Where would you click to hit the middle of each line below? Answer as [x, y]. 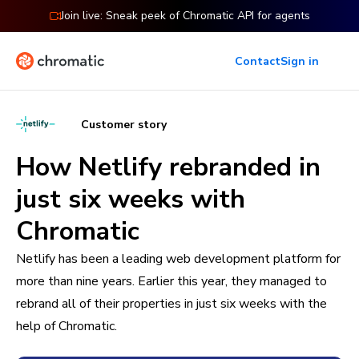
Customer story [124, 124]
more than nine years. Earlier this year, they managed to [171, 281]
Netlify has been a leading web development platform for [178, 259]
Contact [258, 61]
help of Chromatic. [67, 326]
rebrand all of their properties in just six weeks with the [171, 304]
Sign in [300, 61]
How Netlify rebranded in [168, 167]
